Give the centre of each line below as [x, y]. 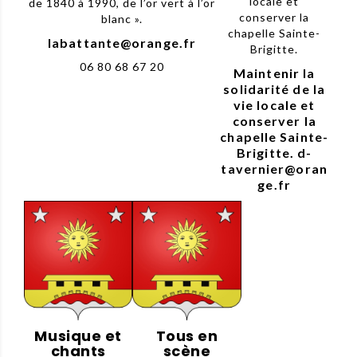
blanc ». [122, 19]
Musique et [78, 335]
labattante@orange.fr [122, 43]
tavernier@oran [274, 168]
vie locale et [274, 104]
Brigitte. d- [275, 152]
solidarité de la [274, 88]
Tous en [187, 335]
